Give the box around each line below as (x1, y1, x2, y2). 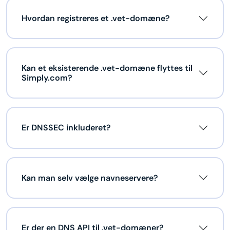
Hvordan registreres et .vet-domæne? (22, 13, 170, 24)
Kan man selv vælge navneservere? (22, 172, 158, 183)
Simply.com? (22, 72, 72, 84)
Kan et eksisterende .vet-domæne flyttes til (22, 63, 193, 74)
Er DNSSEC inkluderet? (22, 122, 111, 133)
